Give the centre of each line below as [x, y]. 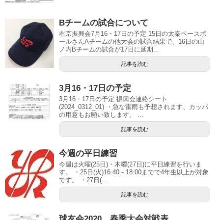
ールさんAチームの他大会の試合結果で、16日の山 [132, 41]
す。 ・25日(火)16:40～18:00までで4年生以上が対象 [134, 172]
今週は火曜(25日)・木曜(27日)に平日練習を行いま [130, 164]
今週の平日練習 [88, 153]
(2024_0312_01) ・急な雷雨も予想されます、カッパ [134, 107]
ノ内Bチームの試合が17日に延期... [109, 49]
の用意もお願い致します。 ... [101, 115]
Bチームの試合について [104, 23]
